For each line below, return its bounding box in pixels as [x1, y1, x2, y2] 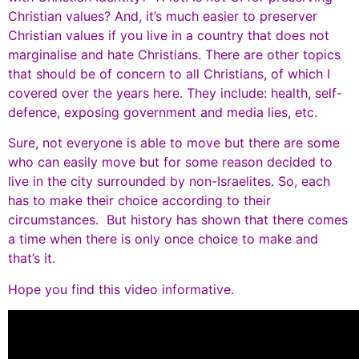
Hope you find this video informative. [8, 280, 234, 297]
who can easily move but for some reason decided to [8, 154, 333, 171]
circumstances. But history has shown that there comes [8, 212, 348, 228]
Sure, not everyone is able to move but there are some [8, 135, 340, 151]
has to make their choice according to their [8, 192, 271, 209]
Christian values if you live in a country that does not [8, 27, 329, 43]
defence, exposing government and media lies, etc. [8, 104, 317, 120]
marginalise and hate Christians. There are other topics [8, 46, 341, 63]
